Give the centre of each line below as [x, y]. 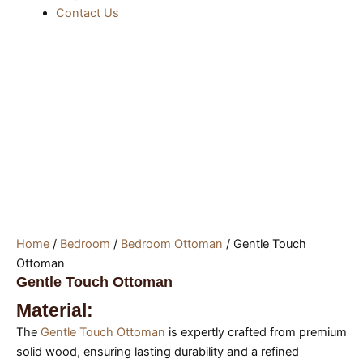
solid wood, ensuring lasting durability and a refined [158, 352]
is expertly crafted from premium [256, 333]
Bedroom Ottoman [172, 244]
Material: [55, 311]
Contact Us [87, 13]
